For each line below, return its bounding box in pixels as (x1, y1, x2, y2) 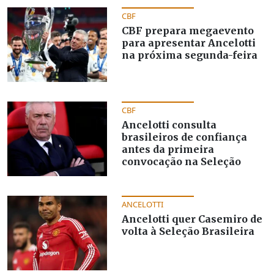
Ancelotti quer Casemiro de (121, 212, 262, 225)
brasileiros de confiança (121, 130, 247, 143)
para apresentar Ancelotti (121, 36, 256, 49)
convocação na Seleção (121, 155, 241, 168)
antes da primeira (121, 143, 214, 155)
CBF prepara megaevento (121, 24, 254, 37)
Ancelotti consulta (121, 118, 217, 131)
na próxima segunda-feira (121, 48, 257, 61)
